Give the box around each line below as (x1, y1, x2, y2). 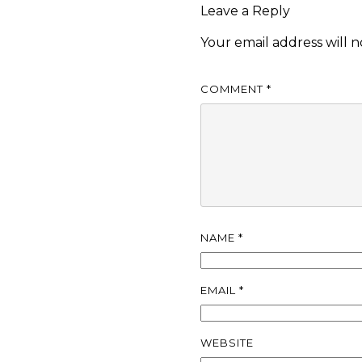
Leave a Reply (200, 3, 291, 19)
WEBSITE (200, 335, 255, 349)
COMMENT (200, 82, 267, 95)
